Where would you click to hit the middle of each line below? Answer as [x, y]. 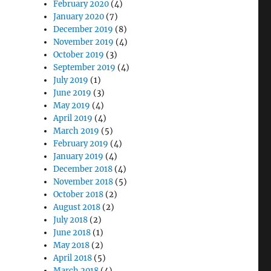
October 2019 [79, 54]
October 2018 [79, 194]
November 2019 [84, 42]
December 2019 [83, 29]
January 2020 [79, 16]
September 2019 [85, 67]
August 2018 [77, 207]
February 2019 [81, 143]
